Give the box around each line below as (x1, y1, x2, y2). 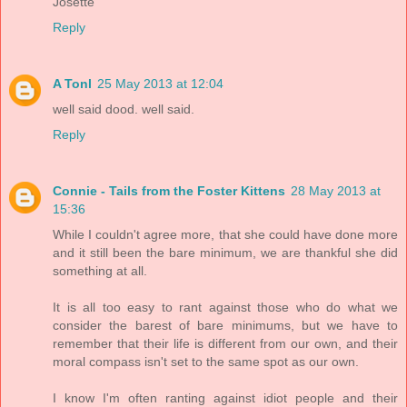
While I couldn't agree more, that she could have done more (53, 227, 398, 242)
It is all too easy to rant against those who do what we (53, 300, 398, 314)
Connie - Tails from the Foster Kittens (53, 184, 285, 198)
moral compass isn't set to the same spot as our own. (53, 354, 359, 369)
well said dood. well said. (53, 102, 194, 117)
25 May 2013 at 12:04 (97, 76, 223, 92)
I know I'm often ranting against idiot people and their (53, 391, 398, 405)
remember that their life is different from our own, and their (53, 336, 398, 351)
